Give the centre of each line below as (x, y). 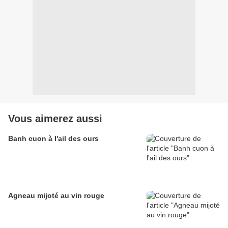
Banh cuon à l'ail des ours (53, 139)
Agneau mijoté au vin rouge (56, 196)
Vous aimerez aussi (55, 119)
